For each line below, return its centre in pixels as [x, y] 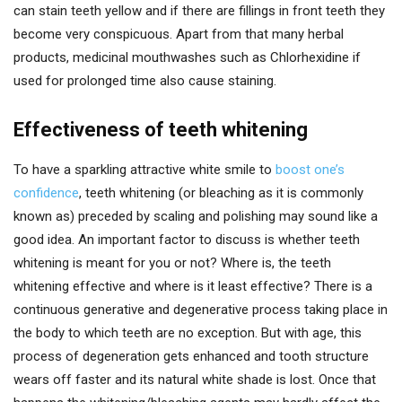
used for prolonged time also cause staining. [145, 80]
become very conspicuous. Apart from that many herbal [179, 34]
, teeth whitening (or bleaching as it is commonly [221, 192]
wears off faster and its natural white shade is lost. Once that [195, 379]
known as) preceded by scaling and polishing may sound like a [196, 216]
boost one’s [310, 169]
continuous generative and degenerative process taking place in [201, 309]
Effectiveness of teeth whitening [161, 129]
